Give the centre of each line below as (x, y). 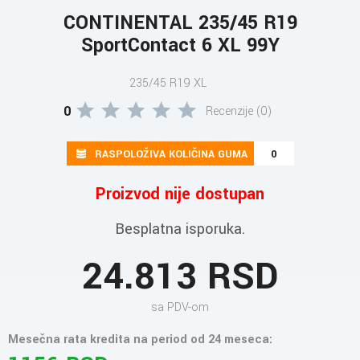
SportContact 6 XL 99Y (180, 45)
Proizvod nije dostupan (180, 194)
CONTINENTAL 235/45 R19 (180, 22)
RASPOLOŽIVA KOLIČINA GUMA (171, 154)
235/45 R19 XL (168, 83)
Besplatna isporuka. (180, 229)
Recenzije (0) (239, 111)
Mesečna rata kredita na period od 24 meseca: (140, 339)
